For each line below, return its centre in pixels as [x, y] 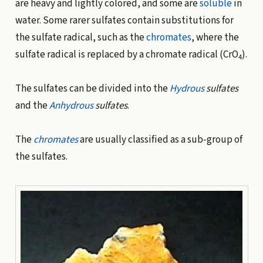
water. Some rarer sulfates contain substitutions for [124, 20]
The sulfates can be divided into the [92, 88]
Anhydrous [71, 105]
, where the [215, 37]
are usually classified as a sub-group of [160, 139]
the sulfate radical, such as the [80, 37]
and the [32, 105]
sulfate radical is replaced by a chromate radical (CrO [127, 54]
